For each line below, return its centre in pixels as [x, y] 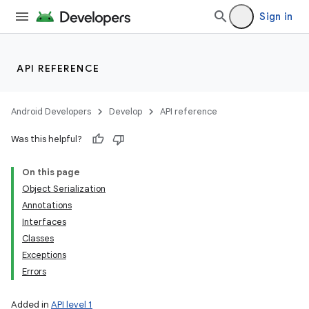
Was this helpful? [47, 139]
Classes [38, 238]
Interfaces [44, 222]
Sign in [276, 17]
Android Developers [51, 111]
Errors [34, 271]
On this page [51, 172]
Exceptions [44, 255]
